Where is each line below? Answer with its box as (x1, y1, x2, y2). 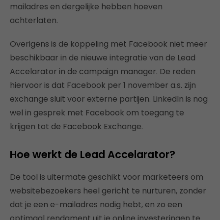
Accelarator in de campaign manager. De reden (10, 66, 195, 77)
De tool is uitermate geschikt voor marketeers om (10, 171, 203, 183)
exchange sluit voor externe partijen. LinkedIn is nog (10, 93, 208, 105)
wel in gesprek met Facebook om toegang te (10, 107, 184, 118)
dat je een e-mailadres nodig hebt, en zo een (10, 199, 182, 210)
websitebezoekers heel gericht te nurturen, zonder (10, 185, 206, 196)
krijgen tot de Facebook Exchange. (10, 121, 143, 132)
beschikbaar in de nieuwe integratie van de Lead (10, 52, 195, 63)
